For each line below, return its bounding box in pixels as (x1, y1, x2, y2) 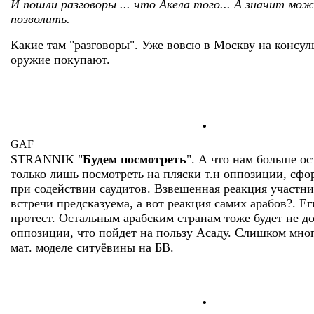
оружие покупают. (11, 53, 110, 67)
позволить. (11, 12, 70, 26)
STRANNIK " (11, 152, 83, 166)
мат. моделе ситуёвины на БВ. (11, 240, 174, 254)
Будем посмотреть (83, 152, 186, 166)
